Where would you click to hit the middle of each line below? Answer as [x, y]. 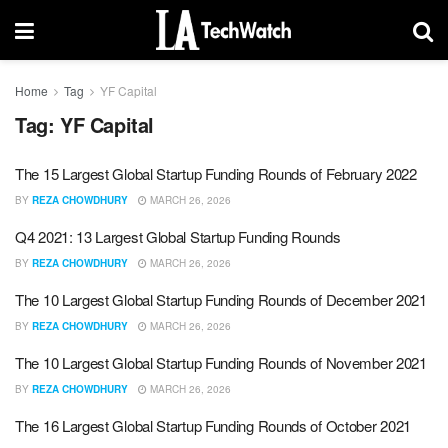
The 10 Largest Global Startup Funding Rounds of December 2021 [221, 299]
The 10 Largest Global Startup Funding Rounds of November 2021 [221, 362]
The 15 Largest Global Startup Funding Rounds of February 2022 [216, 173]
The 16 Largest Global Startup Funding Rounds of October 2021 [213, 425]
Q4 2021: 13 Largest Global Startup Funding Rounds [178, 236]
